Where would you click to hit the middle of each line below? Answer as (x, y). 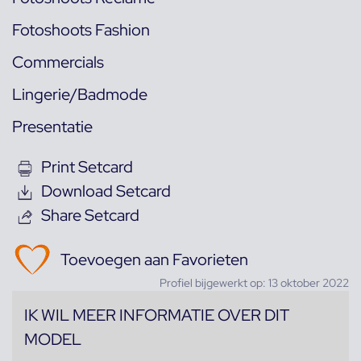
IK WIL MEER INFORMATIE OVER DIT (157, 315)
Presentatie (52, 126)
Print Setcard (87, 166)
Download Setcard (106, 191)
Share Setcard (90, 215)
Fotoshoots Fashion (81, 29)
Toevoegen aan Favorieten (154, 259)
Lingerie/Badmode (80, 94)
